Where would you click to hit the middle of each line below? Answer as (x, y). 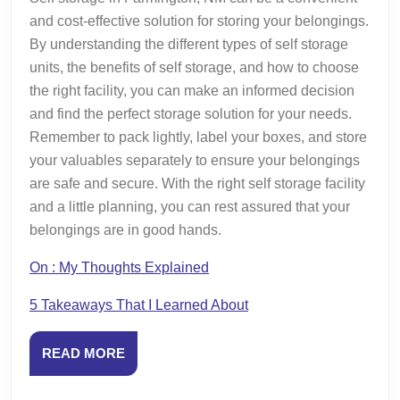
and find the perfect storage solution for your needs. (191, 113)
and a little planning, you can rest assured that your (190, 206)
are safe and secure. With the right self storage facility (197, 183)
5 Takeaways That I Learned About (139, 304)
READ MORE (83, 353)
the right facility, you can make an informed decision (192, 90)
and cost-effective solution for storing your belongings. (199, 21)
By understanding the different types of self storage (189, 44)
